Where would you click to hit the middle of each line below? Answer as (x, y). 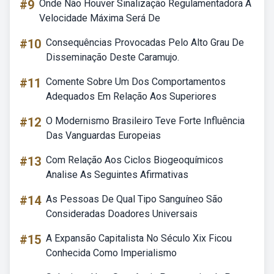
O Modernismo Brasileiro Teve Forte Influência (145, 121)
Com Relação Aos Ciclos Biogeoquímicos (135, 160)
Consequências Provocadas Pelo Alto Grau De (145, 43)
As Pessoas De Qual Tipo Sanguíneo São (134, 199)
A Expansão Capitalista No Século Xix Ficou (139, 238)
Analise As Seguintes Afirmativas (117, 175)
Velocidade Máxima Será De (100, 18)
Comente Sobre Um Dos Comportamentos (136, 82)
